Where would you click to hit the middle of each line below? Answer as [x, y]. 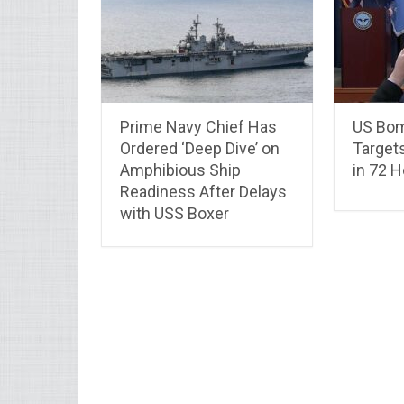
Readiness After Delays [203, 191]
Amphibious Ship [180, 170]
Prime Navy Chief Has [198, 126]
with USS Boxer [174, 213]
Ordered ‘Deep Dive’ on [200, 148]
